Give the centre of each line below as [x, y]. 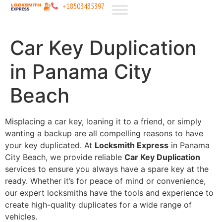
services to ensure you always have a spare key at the [107, 169]
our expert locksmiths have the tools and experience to [109, 193]
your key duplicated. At [50, 145]
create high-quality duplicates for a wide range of [98, 205]
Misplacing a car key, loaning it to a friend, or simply [103, 121]
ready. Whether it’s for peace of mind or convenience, [105, 181]
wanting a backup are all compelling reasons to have [104, 133]
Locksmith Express [132, 145]
